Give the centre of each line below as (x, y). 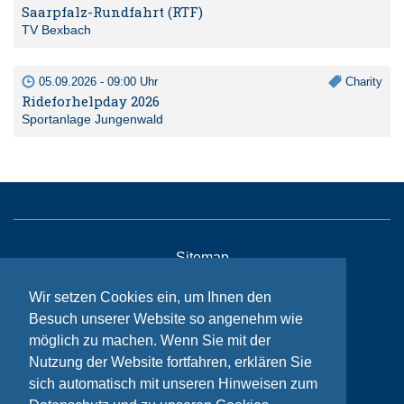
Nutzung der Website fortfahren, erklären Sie (170, 363)
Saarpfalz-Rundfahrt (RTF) (112, 12)
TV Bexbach (56, 30)
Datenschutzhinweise (202, 350)
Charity (362, 82)
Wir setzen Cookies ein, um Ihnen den (150, 298)
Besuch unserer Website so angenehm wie (166, 319)
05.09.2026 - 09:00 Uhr (96, 82)
